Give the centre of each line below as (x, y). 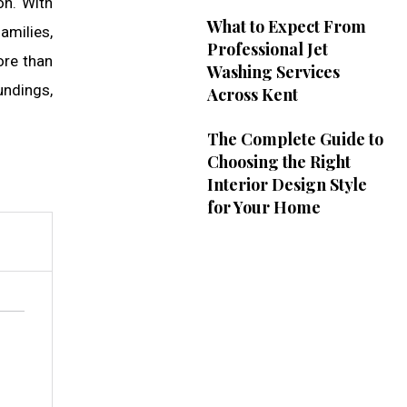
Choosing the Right (278, 162)
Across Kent (252, 95)
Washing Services (273, 72)
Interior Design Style (287, 185)
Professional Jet (267, 50)
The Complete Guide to (295, 139)
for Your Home (263, 208)
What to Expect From (286, 27)
